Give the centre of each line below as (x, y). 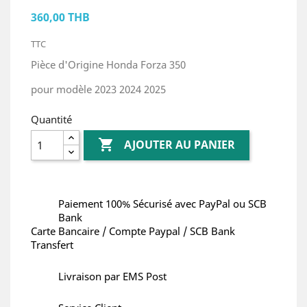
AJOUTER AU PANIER (180, 145)
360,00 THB (60, 17)
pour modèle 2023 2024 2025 (98, 89)
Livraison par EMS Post (112, 276)
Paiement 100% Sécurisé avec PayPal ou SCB (162, 204)
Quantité (51, 119)
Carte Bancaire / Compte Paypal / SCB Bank (133, 231)
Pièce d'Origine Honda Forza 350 (108, 64)
